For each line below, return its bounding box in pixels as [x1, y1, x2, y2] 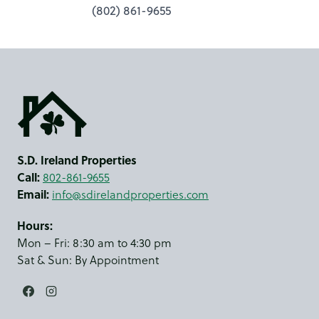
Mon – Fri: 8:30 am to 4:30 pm [17, 234, 172, 251]
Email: [17, 185, 49, 202]
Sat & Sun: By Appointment [17, 251, 159, 268]
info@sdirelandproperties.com [52, 186, 209, 202]
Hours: [17, 216, 53, 234]
